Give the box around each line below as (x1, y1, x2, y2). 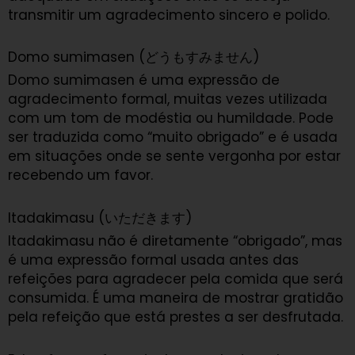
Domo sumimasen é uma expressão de (8, 71, 280, 90)
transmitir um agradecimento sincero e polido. (8, 5, 330, 25)
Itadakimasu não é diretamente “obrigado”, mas (8, 231, 342, 251)
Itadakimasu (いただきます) (8, 208, 192, 228)
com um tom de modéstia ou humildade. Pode (8, 109, 334, 128)
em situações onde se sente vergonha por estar (8, 147, 341, 166)
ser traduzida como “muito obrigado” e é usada (8, 128, 338, 147)
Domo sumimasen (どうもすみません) (8, 48, 259, 67)
